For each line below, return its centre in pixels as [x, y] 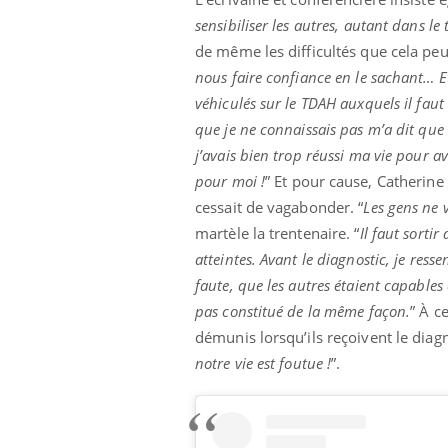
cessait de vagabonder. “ [279, 206]
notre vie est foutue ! [263, 362]
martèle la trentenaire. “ [277, 232]
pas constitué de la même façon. [303, 310]
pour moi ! [230, 180]
